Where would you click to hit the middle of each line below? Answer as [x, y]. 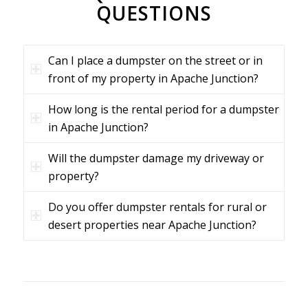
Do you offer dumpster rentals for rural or [157, 207]
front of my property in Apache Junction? [153, 78]
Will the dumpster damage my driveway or [156, 158]
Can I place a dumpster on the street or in [155, 60]
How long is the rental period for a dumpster [163, 109]
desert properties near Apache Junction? [152, 224]
